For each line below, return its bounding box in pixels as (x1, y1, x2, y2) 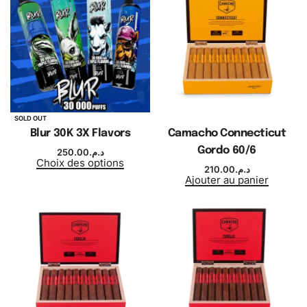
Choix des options (36, 156, 124, 170)
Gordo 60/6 (197, 145, 256, 157)
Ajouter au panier (185, 173, 269, 187)
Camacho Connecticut (167, 127, 286, 140)
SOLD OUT (14, 114, 47, 123)
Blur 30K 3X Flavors (29, 127, 131, 140)
